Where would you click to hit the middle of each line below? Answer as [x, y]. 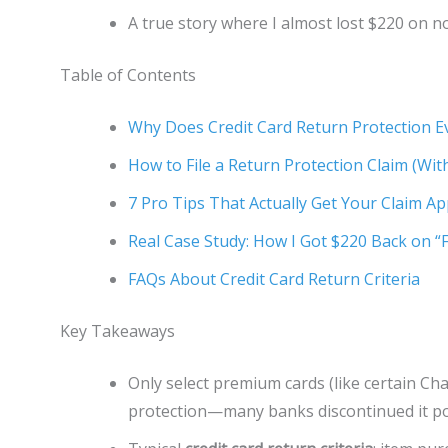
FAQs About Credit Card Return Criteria [274, 278]
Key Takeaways [117, 330]
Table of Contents [128, 74]
